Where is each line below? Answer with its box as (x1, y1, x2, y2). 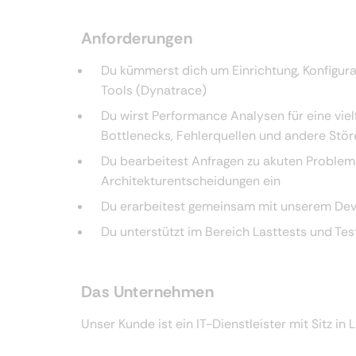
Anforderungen (81, 28, 193, 48)
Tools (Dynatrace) (101, 82, 207, 99)
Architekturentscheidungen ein (101, 172, 281, 189)
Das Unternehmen (81, 281, 214, 302)
